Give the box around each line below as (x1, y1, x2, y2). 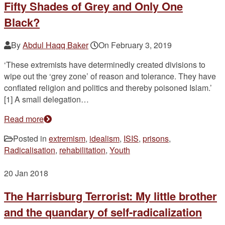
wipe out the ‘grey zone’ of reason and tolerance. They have (4, 70, 216, 82)
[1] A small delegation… (4, 93, 89, 105)
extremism (49, 133, 85, 145)
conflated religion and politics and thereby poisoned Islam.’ (4, 82, 212, 94)
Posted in (13, 133, 49, 145)
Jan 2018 (15, 167, 48, 179)
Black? (4, 14, 40, 30)
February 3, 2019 (111, 39, 172, 51)
